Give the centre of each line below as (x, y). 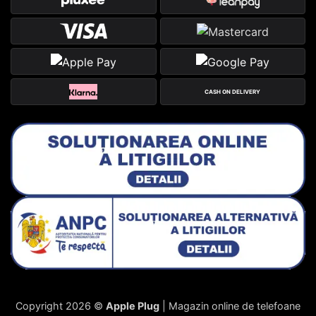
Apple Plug (133, 305)
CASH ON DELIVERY (233, 92)
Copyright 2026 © (61, 305)
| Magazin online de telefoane (230, 305)
